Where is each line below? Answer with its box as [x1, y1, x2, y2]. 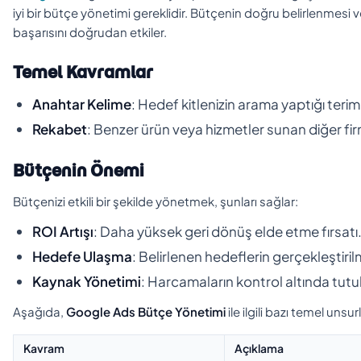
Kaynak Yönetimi [32, 272, 141, 290]
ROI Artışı [32, 222, 93, 240]
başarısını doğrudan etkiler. [13, 23, 167, 39]
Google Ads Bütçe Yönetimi [66, 303, 226, 319]
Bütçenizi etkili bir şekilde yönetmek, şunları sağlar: [13, 193, 298, 209]
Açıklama [234, 340, 284, 355]
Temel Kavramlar [13, 60, 153, 83]
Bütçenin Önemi [13, 159, 144, 181]
